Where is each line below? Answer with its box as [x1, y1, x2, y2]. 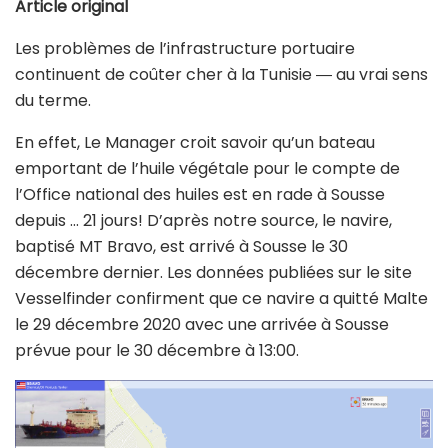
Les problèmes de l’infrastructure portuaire [15, 37, 355, 61]
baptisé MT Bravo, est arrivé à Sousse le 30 [15, 235, 348, 259]
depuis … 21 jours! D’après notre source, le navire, [15, 209, 392, 233]
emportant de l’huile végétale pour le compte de [15, 157, 400, 181]
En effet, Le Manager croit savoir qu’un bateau [15, 131, 375, 155]
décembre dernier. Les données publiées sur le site [15, 261, 412, 285]
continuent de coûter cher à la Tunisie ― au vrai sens [15, 63, 428, 87]
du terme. [15, 89, 91, 113]
